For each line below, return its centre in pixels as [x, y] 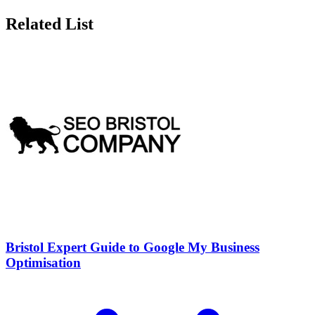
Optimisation [43, 262]
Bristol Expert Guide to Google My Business [133, 247]
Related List [50, 24]
